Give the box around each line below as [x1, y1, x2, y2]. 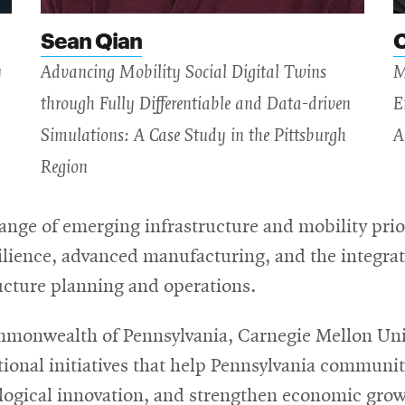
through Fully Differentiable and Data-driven [40, 94, 351, 115]
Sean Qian [40, 24, 142, 55]
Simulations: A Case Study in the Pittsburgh [40, 126, 346, 146]
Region [40, 157, 88, 178]
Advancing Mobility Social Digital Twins [40, 62, 326, 83]
